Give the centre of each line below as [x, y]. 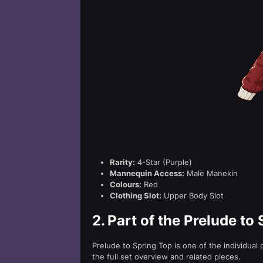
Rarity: [122, 162]
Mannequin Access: [147, 173]
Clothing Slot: [136, 195]
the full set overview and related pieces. [166, 257]
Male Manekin [211, 173]
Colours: [126, 184]
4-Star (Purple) [163, 162]
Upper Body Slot [193, 195]
